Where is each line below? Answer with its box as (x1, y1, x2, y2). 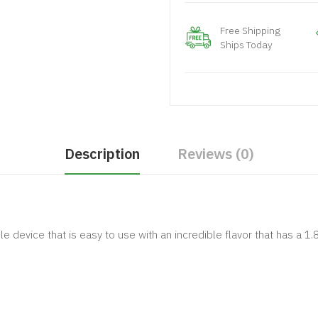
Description (64, 144, 140, 163)
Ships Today (220, 38, 273, 51)
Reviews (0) (177, 144, 254, 163)
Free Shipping (220, 24, 280, 37)
